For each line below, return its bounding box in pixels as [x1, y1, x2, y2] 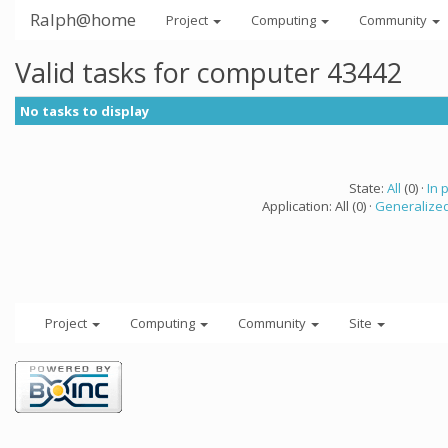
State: [348, 179, 387, 197]
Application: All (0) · [262, 197, 375, 215]
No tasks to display [20, 102, 149, 120]
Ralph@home [30, 8, 136, 31]
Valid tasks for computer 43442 [15, 54, 402, 91]
